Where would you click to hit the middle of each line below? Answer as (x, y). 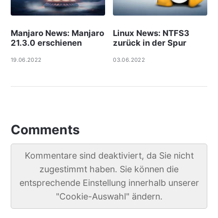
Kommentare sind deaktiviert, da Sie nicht (109, 156)
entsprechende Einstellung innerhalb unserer (109, 183)
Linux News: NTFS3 (151, 33)
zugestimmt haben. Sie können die (109, 169)
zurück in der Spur (151, 43)
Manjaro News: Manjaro (57, 33)
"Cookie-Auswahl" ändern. (109, 197)
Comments (45, 130)
